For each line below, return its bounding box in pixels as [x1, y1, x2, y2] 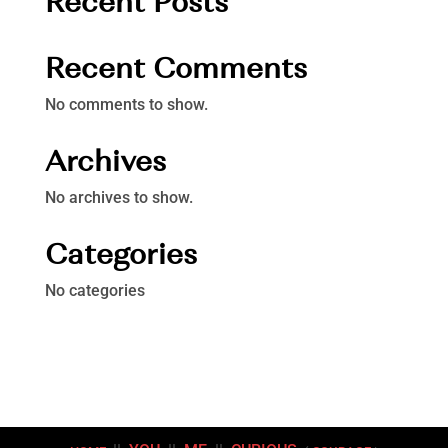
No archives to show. [44, 188, 193, 207]
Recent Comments [44, 49, 307, 86]
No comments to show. [44, 95, 208, 114]
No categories [44, 281, 145, 300]
